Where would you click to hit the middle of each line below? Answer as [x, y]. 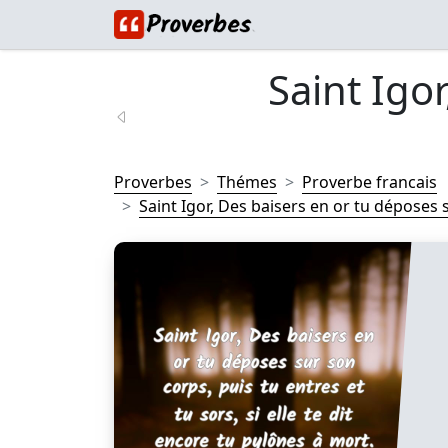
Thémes [247, 182]
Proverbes [153, 182]
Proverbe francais [369, 182]
